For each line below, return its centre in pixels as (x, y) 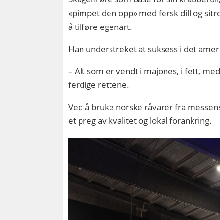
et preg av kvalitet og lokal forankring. (140, 121)
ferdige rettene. (99, 85)
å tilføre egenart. (100, 27)
